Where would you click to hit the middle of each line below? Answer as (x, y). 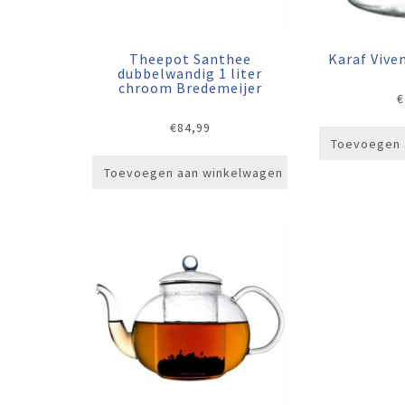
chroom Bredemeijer (190, 88)
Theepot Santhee (190, 59)
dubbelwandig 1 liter (190, 73)
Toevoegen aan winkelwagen (193, 172)
